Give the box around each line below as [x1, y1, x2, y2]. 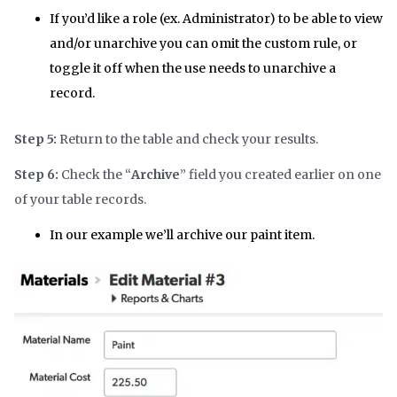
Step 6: [14, 167, 58, 183]
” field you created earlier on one [180, 167, 381, 183]
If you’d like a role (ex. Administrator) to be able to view [50, 11, 383, 27]
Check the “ [58, 167, 131, 183]
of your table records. [14, 191, 146, 208]
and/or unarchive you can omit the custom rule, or [50, 35, 357, 52]
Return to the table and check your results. [59, 131, 318, 148]
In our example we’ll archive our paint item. [50, 227, 315, 244]
